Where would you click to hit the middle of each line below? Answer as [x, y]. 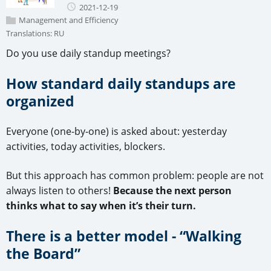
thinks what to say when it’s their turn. [101, 206]
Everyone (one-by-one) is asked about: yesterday [116, 132]
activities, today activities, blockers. [86, 147]
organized [40, 101]
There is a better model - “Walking [124, 236]
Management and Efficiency [69, 20]
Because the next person [172, 191]
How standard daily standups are [121, 84]
